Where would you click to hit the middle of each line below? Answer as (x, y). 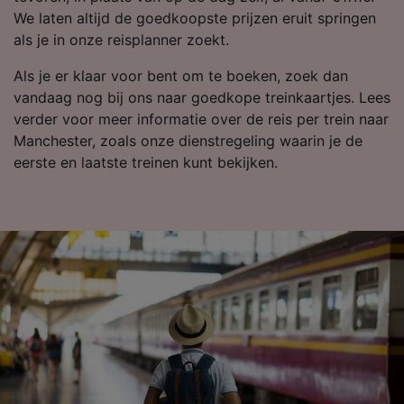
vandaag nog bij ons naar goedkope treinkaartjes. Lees (202, 98)
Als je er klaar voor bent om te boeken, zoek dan (181, 76)
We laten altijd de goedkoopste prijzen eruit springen (195, 18)
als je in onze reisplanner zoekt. (121, 40)
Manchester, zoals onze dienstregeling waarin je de (188, 141)
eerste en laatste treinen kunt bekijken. (146, 163)
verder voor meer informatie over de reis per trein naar (201, 119)
